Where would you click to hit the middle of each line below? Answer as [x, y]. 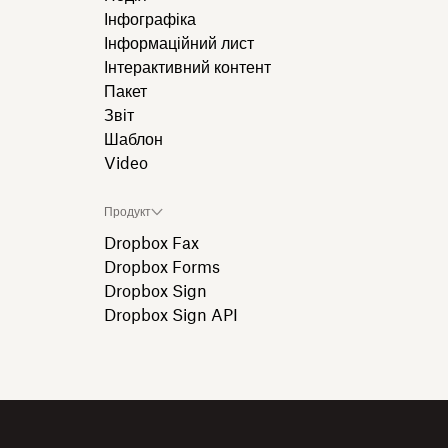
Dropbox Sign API [171, 316]
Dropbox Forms [162, 268]
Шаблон [133, 140]
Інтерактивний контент [187, 68]
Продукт [127, 212]
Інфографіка [150, 20]
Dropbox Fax [151, 244]
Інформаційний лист [179, 44]
